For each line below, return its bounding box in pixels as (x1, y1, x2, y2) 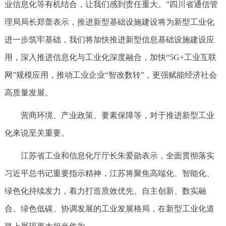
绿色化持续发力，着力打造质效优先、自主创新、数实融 (4, 187, 206, 195)
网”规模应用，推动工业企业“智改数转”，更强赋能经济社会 (4, 71, 217, 79)
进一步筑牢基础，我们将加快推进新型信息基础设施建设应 (4, 35, 214, 44)
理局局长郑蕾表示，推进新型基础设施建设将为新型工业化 (4, 18, 214, 26)
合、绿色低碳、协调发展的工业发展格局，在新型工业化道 (4, 204, 214, 213)
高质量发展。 (4, 88, 53, 97)
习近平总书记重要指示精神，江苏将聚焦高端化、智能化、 (4, 169, 214, 178)
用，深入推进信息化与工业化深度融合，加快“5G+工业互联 (4, 53, 216, 62)
